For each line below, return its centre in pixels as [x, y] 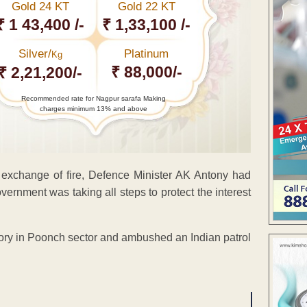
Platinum [147, 53]
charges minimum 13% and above [93, 108]
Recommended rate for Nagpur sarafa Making [93, 98]
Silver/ [35, 53]
